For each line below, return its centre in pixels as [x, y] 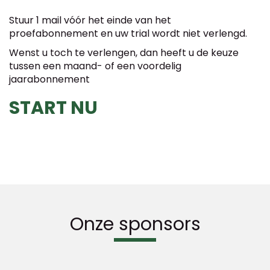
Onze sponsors [135, 224]
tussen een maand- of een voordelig [95, 66]
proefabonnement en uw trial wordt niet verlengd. [128, 34]
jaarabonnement [49, 80]
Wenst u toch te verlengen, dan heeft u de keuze [124, 53]
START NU [53, 108]
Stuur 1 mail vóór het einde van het [90, 20]
